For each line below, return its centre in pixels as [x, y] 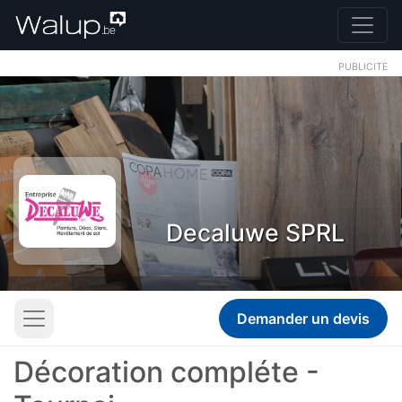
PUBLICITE [363, 67]
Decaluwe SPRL [255, 232]
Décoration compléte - [166, 372]
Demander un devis [303, 319]
